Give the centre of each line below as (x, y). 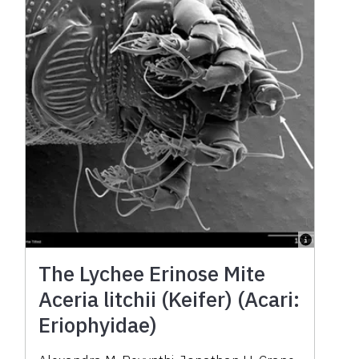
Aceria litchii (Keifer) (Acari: (169, 298)
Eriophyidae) (98, 324)
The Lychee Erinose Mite (152, 273)
